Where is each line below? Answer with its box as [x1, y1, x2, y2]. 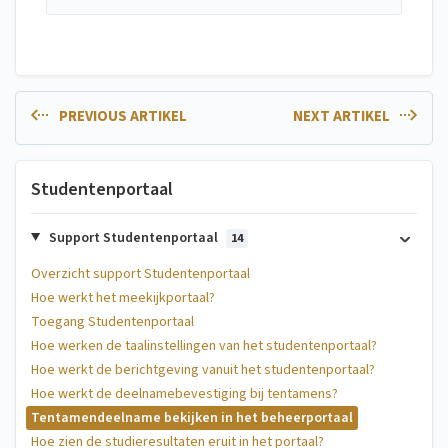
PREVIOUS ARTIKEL [55, 106, 187, 128]
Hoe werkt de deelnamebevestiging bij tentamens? [31, 383, 338, 404]
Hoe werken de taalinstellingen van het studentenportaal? [31, 335, 377, 356]
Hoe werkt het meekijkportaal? [31, 287, 215, 308]
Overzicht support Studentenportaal [31, 263, 250, 284]
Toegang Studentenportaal [31, 311, 194, 332]
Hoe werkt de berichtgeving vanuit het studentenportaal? [31, 359, 375, 380]
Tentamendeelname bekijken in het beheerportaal [31, 407, 353, 428]
